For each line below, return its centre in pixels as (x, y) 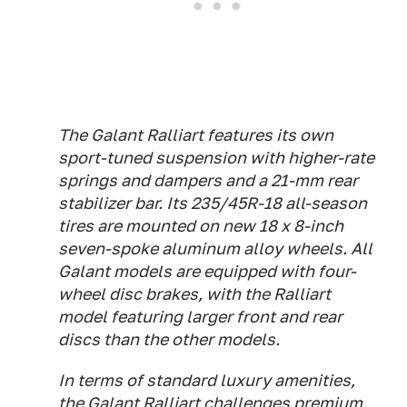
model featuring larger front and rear (200, 317)
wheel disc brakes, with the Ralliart (194, 294)
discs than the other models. (169, 339)
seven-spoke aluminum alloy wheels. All (215, 248)
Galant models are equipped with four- (207, 271)
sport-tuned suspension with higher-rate (216, 158)
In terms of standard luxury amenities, (207, 380)
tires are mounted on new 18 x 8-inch (201, 226)
